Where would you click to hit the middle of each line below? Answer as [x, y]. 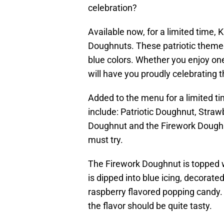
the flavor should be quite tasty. [150, 206]
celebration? [112, 8]
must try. [105, 140]
